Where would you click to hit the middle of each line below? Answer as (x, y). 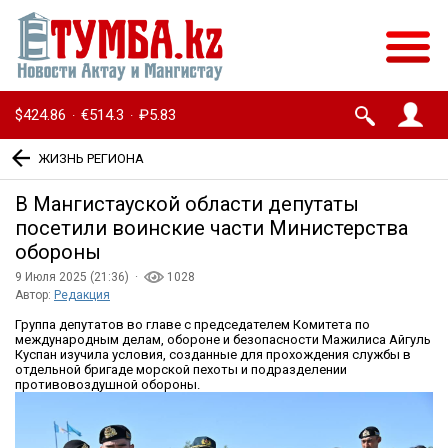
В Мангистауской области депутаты (187, 204)
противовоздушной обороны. (107, 385)
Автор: (34, 295)
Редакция (82, 295)
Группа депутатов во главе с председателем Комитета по (192, 325)
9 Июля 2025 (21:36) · (79, 277)
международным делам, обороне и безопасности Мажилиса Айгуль (223, 340)
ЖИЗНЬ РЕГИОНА (91, 158)
